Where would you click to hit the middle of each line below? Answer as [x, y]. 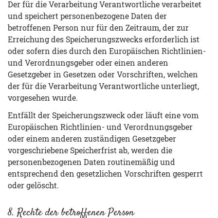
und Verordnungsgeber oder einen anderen [88, 62]
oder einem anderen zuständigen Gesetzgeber [92, 138]
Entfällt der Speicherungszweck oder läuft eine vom [103, 115]
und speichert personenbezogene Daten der [87, 16]
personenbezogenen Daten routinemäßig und [91, 162]
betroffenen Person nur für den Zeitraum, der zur [98, 27]
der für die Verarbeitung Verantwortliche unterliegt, [103, 86]
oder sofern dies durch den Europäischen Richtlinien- [107, 51]
